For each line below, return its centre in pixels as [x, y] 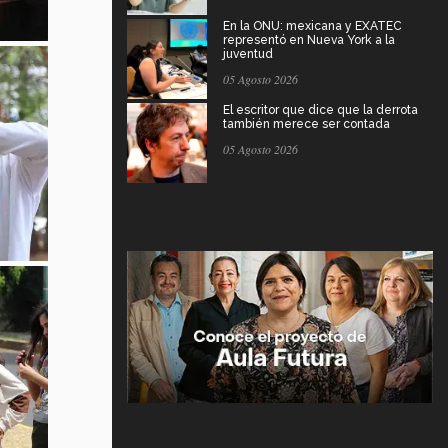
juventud [248, 54]
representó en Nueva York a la [309, 40]
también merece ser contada [306, 124]
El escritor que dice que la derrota [320, 110]
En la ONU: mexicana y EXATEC [312, 26]
